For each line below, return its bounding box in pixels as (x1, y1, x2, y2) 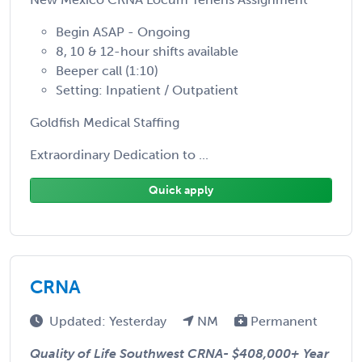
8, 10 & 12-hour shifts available (56, 43, 238, 59)
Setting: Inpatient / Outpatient (56, 82, 238, 98)
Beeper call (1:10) (56, 62, 158, 78)
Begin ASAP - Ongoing (56, 23, 190, 40)
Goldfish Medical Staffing (30, 114, 179, 130)
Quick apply (149, 183, 213, 197)
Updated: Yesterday (49, 313, 170, 329)
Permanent (247, 313, 318, 329)
